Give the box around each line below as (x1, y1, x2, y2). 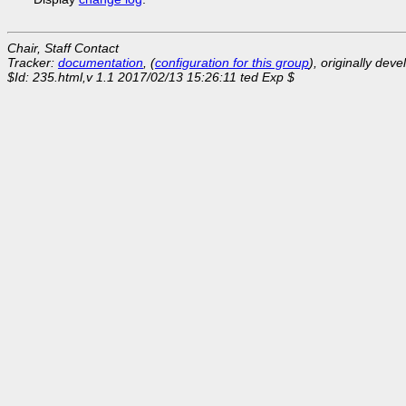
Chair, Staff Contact (7, 40, 119, 55)
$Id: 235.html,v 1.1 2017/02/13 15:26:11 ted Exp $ (7, 69, 295, 84)
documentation (58, 54, 143, 70)
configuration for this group (155, 54, 309, 70)
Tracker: (7, 54, 58, 70)
